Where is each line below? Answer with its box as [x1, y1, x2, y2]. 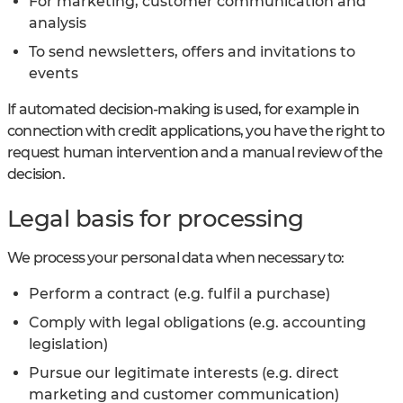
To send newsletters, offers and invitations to [29, 43, 355, 61]
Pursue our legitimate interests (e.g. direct [29, 363, 339, 381]
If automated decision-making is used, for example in [7, 101, 360, 119]
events [29, 65, 78, 83]
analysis [29, 14, 86, 32]
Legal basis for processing [7, 203, 304, 233]
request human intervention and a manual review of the [7, 144, 383, 162]
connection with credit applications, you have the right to [7, 122, 385, 140]
